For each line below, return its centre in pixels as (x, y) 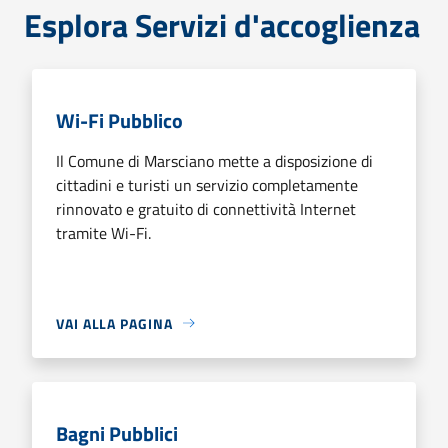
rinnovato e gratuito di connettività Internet (206, 208)
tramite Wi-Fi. (103, 232)
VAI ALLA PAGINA (114, 323)
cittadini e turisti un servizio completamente (207, 184)
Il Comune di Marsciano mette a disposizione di (214, 160)
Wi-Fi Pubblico (119, 120)
